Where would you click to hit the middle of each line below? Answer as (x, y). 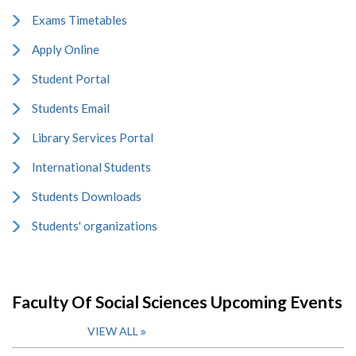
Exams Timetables (79, 19)
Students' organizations (95, 225)
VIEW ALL (113, 331)
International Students (91, 166)
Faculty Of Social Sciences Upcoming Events (177, 301)
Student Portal (71, 78)
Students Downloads (87, 196)
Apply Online (66, 49)
